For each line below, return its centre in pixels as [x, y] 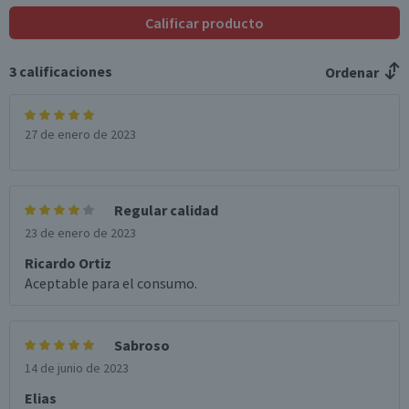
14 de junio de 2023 [77, 368]
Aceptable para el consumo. [111, 283]
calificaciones [66, 71]
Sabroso [142, 345]
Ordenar [352, 72]
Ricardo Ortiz [68, 263]
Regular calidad [166, 210]
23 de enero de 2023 [80, 233]
